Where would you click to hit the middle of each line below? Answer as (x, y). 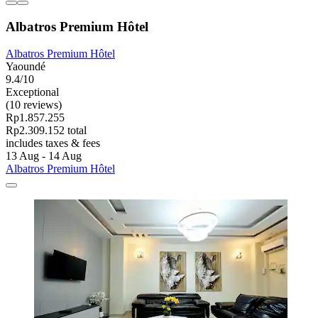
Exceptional (32, 92)
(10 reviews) (34, 105)
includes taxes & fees (53, 143)
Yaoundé (26, 67)
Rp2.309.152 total (46, 131)
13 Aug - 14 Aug (44, 156)
